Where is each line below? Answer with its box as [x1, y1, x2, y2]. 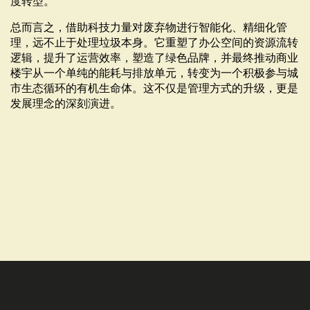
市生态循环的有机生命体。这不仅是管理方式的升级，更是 [10, 82, 298, 95]
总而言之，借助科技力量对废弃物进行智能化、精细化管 [10, 21, 287, 34]
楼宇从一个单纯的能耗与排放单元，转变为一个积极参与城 [10, 67, 298, 80]
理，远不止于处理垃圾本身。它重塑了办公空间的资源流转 [10, 37, 298, 49]
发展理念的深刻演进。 [10, 98, 121, 110]
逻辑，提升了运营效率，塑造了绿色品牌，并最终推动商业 [10, 52, 298, 64]
